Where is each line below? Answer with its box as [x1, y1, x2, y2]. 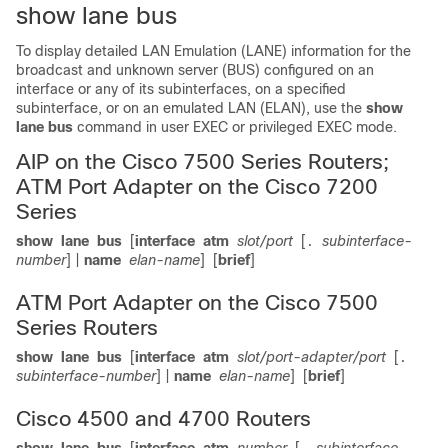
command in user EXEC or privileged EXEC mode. [77, 119, 397, 135]
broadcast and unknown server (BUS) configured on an [16, 62, 374, 78]
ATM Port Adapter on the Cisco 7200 [16, 175, 378, 198]
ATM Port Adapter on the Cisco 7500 [16, 291, 378, 314]
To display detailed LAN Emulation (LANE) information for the [16, 43, 411, 59]
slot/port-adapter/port [237, 349, 386, 365]
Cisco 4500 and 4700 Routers [16, 407, 311, 430]
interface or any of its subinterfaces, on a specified [16, 81, 346, 97]
